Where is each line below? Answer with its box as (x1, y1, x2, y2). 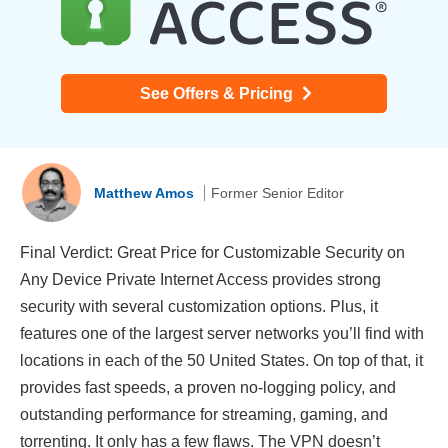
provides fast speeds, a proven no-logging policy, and (20, 378, 396, 396)
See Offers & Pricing (139, 85, 297, 103)
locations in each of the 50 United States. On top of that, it (20, 351, 423, 369)
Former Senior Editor (211, 184, 344, 201)
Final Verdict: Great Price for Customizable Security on (20, 243, 405, 261)
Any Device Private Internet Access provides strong (20, 270, 381, 288)
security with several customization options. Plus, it (20, 297, 378, 315)
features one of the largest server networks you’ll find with (20, 324, 424, 342)
